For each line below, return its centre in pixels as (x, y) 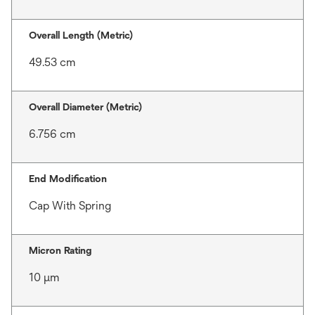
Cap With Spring (70, 206)
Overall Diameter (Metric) (85, 107)
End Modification (68, 179)
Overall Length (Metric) (81, 35)
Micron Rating (60, 250)
